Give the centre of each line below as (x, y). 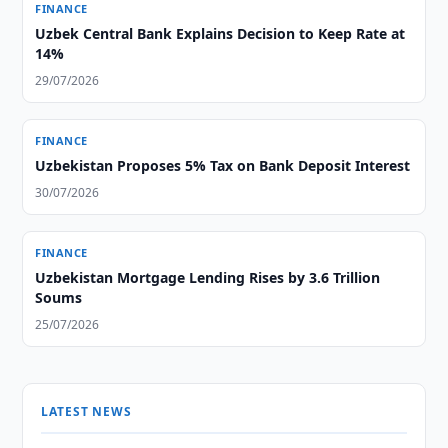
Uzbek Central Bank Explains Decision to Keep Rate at (220, 33)
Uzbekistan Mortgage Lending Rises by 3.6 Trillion (208, 277)
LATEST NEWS (86, 411)
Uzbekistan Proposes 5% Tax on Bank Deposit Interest (223, 165)
